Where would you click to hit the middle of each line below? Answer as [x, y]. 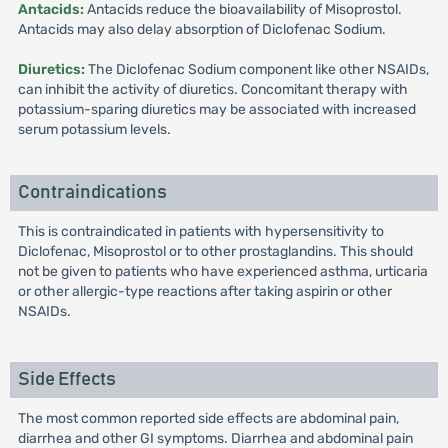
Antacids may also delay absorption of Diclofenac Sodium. [201, 30]
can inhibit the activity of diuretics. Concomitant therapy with [212, 90]
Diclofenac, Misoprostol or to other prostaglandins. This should [215, 252]
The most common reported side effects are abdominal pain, [208, 419]
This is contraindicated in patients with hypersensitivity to [200, 232]
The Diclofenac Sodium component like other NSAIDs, [256, 70]
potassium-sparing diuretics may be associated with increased [216, 110]
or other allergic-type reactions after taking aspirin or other [204, 292]
